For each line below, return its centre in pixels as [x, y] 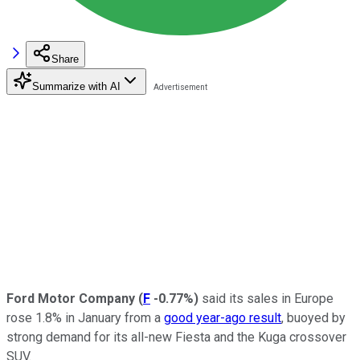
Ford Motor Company [72, 298]
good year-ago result [223, 317]
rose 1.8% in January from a [85, 317]
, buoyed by [313, 317]
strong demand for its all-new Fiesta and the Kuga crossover [176, 337]
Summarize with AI [76, 86]
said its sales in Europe [266, 298]
